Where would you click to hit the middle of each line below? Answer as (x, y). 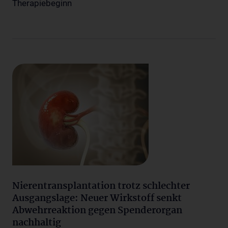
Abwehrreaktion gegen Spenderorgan (97, 211)
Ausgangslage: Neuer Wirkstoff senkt (97, 198)
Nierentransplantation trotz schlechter (101, 186)
